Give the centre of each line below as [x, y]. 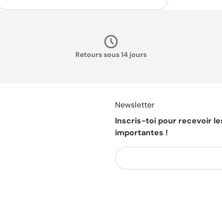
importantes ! [141, 133]
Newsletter [135, 105]
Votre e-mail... [140, 152]
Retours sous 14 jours [111, 55]
